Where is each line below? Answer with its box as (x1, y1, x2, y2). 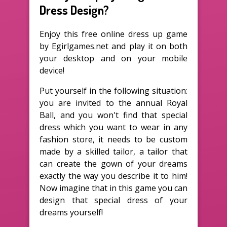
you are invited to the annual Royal (40, 97, 187, 108)
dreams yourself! (40, 206, 103, 218)
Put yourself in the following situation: (40, 85, 187, 96)
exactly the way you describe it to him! (40, 170, 187, 181)
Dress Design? (40, 2, 109, 18)
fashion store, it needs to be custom (40, 133, 187, 145)
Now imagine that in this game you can (40, 182, 187, 194)
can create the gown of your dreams (40, 158, 187, 169)
